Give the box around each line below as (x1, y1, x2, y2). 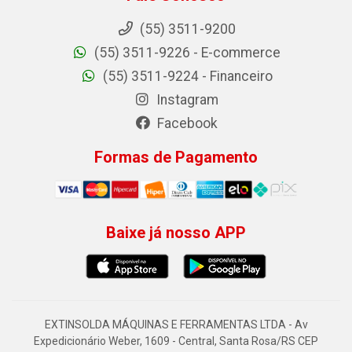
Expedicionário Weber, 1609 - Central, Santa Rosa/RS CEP (34, 335, 318, 347)
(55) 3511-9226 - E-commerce (91, 45, 280, 61)
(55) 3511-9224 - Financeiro (99, 68, 273, 85)
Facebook (154, 115, 218, 132)
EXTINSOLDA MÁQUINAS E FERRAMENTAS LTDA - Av (44, 318, 308, 331)
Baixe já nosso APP (106, 223, 246, 242)
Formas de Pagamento (94, 148, 258, 167)
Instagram (153, 92, 218, 108)
